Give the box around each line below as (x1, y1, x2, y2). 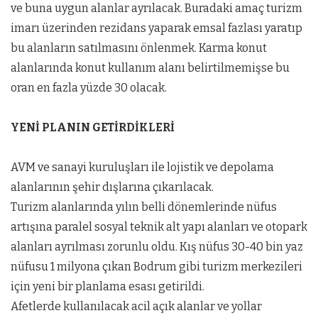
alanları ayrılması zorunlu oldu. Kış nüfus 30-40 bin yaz (11, 239, 303, 253)
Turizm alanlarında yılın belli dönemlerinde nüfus (11, 199, 277, 214)
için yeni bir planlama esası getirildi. (11, 279, 204, 293)
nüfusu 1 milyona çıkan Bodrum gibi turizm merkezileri (11, 259, 302, 273)
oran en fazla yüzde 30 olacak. (11, 80, 167, 94)
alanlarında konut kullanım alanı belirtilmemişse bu (11, 60, 290, 75)
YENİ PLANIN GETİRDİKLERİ (11, 120, 175, 134)
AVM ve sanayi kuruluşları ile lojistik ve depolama (11, 160, 274, 174)
